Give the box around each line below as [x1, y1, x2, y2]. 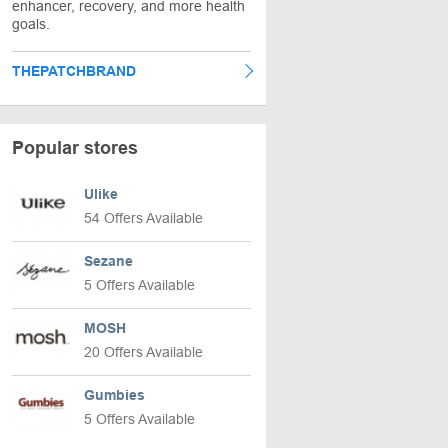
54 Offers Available [84, 210, 203, 226]
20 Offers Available [84, 344, 203, 360]
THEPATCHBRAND [12, 63, 136, 79]
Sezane [84, 253, 133, 269]
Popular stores [12, 138, 138, 158]
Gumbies [84, 387, 145, 403]
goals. [12, 16, 50, 32]
